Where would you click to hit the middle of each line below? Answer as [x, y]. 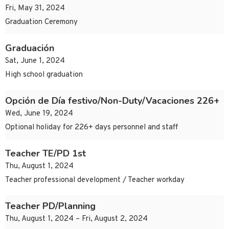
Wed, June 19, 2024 [39, 114]
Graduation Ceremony [41, 22]
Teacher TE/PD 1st [45, 154]
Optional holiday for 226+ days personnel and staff [91, 128]
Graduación [30, 48]
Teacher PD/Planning [50, 206]
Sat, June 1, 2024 [35, 61]
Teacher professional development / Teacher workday [95, 180]
